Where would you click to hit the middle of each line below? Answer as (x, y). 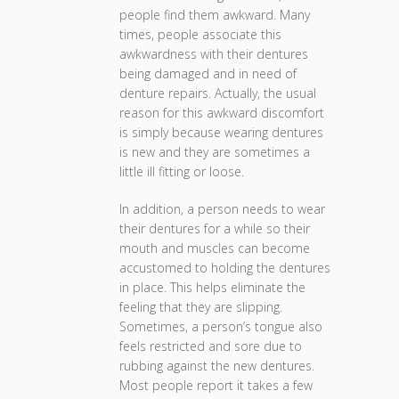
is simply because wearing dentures (221, 132)
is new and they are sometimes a (215, 152)
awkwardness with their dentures (214, 54)
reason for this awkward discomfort (222, 113)
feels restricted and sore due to (211, 346)
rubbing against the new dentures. (217, 366)
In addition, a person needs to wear (222, 209)
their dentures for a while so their (215, 228)
